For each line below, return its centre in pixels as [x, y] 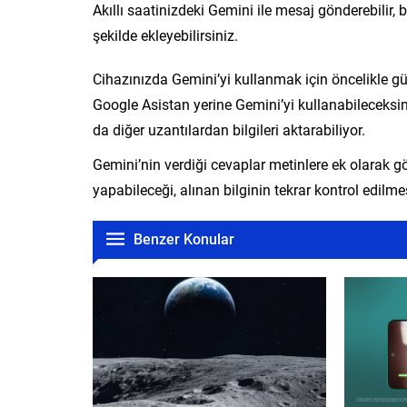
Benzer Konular [184, 238]
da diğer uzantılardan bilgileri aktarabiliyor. [229, 129]
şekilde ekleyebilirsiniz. [165, 35]
